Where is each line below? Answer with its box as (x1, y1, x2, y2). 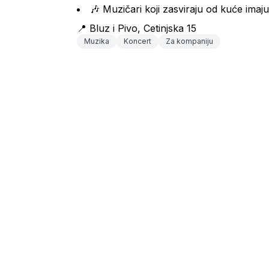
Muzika (84, 37, 109, 46)
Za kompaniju (166, 37, 213, 46)
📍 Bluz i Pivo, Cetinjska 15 (77, 22, 196, 34)
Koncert (124, 37, 151, 46)
